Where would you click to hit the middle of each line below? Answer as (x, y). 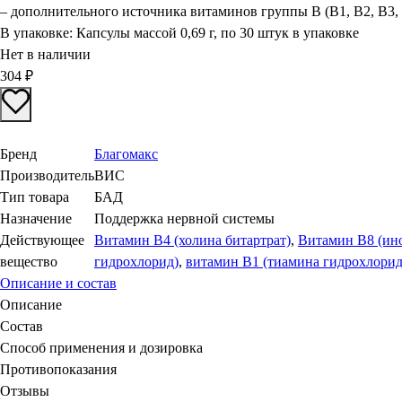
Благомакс (126, 153)
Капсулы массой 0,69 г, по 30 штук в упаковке (218, 33)
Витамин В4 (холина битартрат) (192, 240)
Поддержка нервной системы (184, 218)
